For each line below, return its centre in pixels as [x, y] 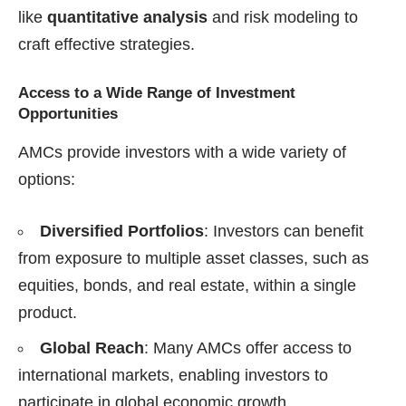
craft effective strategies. [106, 45]
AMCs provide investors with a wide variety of [182, 153]
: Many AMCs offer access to [248, 348]
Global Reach [92, 348]
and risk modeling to [283, 18]
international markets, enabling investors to [173, 376]
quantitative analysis [127, 18]
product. [48, 313]
